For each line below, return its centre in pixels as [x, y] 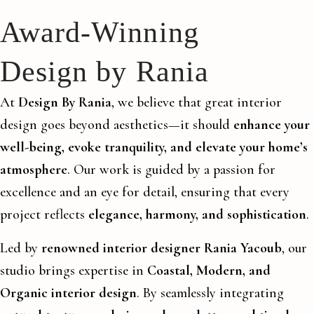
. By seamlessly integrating [210, 293]
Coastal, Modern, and [209, 271]
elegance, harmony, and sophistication [197, 214]
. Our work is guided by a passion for [171, 170]
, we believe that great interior [197, 102]
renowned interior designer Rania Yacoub [162, 248]
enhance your [272, 125]
